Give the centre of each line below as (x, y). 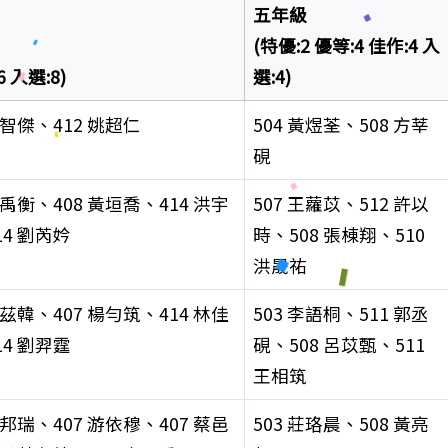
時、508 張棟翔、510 (338, 235)
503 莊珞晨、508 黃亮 (340, 424)
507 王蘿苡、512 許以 (340, 204)
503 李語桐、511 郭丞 (340, 314)
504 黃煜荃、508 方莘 (340, 125)
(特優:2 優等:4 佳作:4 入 (346, 46)
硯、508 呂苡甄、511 (338, 345)
